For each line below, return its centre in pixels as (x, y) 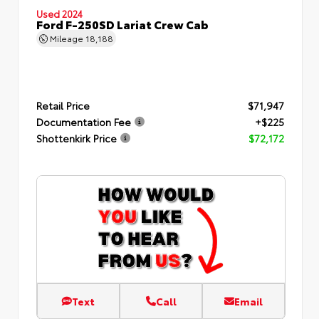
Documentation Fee (84, 121)
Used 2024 (59, 13)
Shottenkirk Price (77, 138)
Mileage (67, 38)
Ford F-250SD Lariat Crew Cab (122, 23)
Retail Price (63, 105)
